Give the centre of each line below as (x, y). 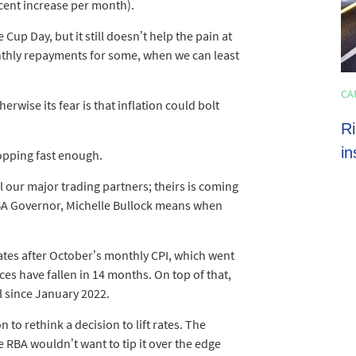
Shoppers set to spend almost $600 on (199, 129)
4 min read (314, 96)
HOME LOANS (93, 94)
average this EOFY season (157, 153)
